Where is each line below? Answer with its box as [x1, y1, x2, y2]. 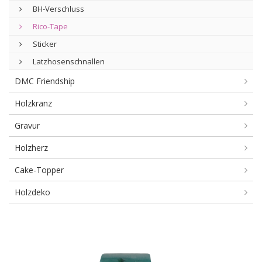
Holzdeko [15, 187, 50, 198]
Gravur [15, 120, 40, 131]
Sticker [31, 39, 57, 49]
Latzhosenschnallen [31, 56, 105, 67]
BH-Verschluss [31, 4, 84, 14]
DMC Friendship [15, 75, 75, 87]
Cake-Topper [15, 164, 64, 175]
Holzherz [15, 142, 48, 153]
